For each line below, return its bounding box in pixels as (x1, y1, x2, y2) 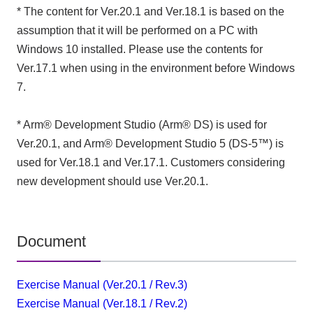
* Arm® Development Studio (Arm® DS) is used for (16, 119, 267, 131)
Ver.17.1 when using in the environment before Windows (16, 62, 295, 75)
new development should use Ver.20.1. (16, 175, 208, 188)
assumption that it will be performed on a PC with (16, 24, 258, 37)
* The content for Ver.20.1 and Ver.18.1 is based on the (16, 6, 284, 18)
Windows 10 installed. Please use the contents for (16, 43, 263, 56)
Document (16, 233, 86, 250)
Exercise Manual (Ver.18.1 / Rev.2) (16, 298, 187, 310)
